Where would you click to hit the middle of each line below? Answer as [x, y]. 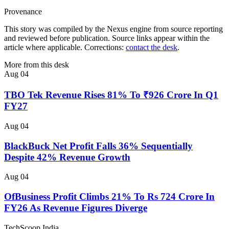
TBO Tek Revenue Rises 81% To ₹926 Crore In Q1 [111, 95]
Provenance [23, 11]
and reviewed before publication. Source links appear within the [107, 38]
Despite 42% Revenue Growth [67, 157]
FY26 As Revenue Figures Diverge [76, 208]
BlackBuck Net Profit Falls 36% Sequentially [98, 146]
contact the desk [152, 47]
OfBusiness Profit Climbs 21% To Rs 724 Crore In [109, 197]
